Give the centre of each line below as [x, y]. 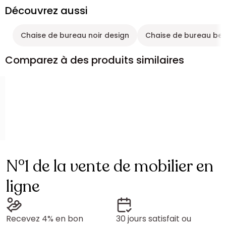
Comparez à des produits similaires [95, 60]
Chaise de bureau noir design [75, 35]
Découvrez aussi [46, 11]
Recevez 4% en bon [45, 219]
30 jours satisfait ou [154, 219]
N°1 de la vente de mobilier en [110, 166]
